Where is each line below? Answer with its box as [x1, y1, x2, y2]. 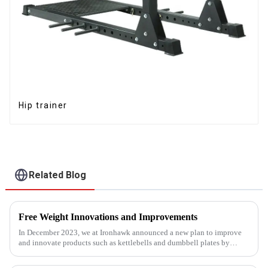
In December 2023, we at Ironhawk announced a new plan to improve [18, 228, 242, 237]
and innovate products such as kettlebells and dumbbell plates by [18, 238, 230, 248]
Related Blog [29, 169, 87, 181]
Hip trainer [18, 100, 68, 111]
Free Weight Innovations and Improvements [18, 212, 197, 223]
